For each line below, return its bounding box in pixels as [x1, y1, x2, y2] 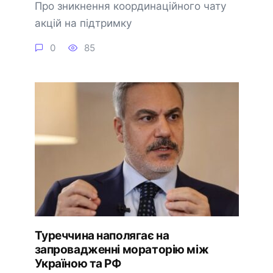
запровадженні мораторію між [34, 242, 209, 257]
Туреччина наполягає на [34, 228, 169, 243]
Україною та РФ [34, 256, 121, 271]
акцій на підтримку [34, 16, 132, 30]
